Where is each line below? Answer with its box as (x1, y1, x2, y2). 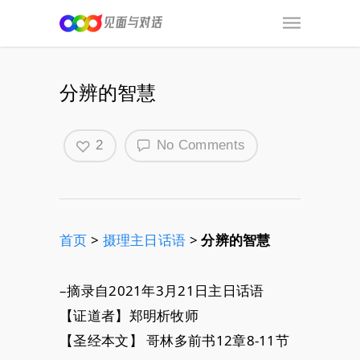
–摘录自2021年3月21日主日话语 (59, 281, 264, 301)
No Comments (152, 137, 246, 153)
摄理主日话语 (102, 231, 186, 250)
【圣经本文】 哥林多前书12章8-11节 (59, 331, 289, 350)
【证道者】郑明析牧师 (59, 306, 198, 325)
